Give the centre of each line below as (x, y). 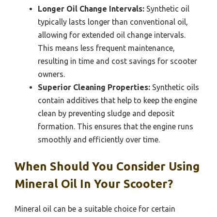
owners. (51, 74)
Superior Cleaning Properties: (94, 87)
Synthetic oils (175, 87)
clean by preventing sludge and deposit (106, 113)
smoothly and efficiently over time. (99, 139)
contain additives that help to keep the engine (117, 100)
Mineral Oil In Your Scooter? (94, 184)
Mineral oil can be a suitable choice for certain (95, 209)
